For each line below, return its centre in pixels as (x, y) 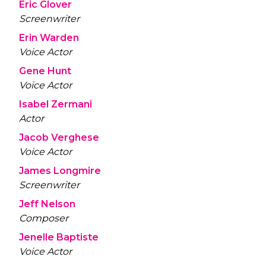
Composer (44, 218)
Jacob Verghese (59, 137)
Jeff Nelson (47, 204)
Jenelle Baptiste (59, 237)
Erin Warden (49, 37)
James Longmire (60, 170)
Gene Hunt (45, 71)
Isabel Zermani (56, 104)
